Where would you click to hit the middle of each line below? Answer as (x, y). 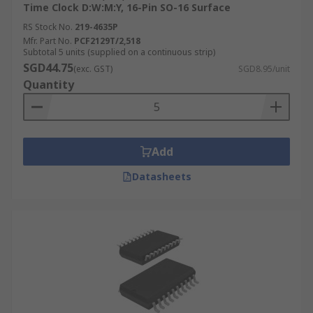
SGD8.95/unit (264, 69)
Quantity (49, 85)
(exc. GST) (93, 69)
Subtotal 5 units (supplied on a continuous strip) (119, 52)
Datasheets (161, 176)
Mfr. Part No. (48, 41)
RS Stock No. (48, 27)
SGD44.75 (48, 68)
